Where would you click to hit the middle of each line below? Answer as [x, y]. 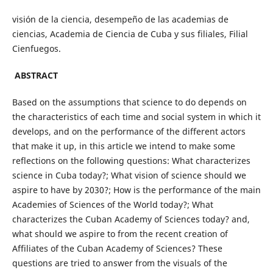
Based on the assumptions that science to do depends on [129, 102]
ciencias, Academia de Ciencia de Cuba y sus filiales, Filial [130, 34]
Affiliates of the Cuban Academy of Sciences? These [117, 249]
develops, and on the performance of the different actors [129, 132]
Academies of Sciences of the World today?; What [112, 205]
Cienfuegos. [36, 49]
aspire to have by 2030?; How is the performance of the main [136, 190]
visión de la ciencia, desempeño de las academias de [120, 19]
